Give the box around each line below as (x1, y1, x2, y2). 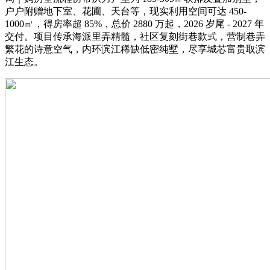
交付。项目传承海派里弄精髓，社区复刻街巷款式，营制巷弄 (5, 31, 265, 42)
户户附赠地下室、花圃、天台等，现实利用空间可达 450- (5, 5, 246, 16)
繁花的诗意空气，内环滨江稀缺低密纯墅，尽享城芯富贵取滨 (5, 43, 265, 54)
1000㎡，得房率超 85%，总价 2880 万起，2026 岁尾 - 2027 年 (5, 18, 264, 29)
